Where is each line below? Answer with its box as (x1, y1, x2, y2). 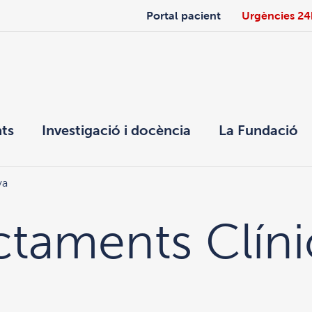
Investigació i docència (41, 123, 191, 138)
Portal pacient (146, 10, 221, 22)
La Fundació (218, 123, 298, 138)
